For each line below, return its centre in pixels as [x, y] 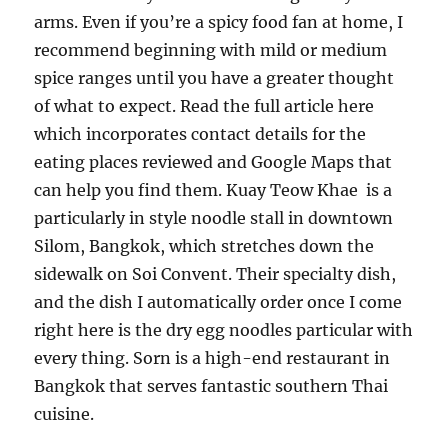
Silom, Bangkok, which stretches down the [204, 246]
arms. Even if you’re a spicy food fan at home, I [219, 22]
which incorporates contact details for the [200, 134]
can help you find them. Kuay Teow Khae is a [213, 190]
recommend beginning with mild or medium [211, 50]
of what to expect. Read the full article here [204, 106]
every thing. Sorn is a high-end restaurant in [212, 358]
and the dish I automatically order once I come [218, 302]
